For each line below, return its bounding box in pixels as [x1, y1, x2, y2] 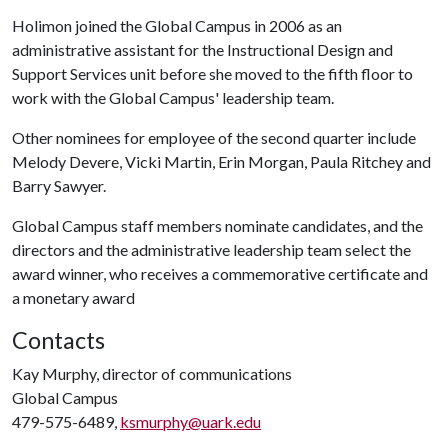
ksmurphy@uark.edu [120, 412, 261, 431]
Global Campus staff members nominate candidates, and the [12, 216, 423, 235]
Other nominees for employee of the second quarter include [12, 128, 416, 147]
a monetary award [12, 288, 135, 307]
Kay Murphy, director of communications [12, 364, 292, 383]
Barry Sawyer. [12, 176, 106, 195]
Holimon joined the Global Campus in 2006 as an [12, 16, 342, 35]
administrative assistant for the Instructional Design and [12, 40, 393, 59]
